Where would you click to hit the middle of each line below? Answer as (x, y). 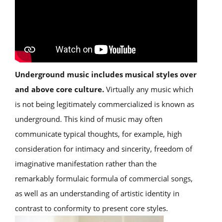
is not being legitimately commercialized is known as (105, 104)
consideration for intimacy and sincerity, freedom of (104, 149)
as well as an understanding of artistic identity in (97, 193)
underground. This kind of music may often (89, 119)
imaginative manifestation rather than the (86, 164)
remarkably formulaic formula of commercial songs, (104, 178)
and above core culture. (59, 89)
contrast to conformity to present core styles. (91, 208)
